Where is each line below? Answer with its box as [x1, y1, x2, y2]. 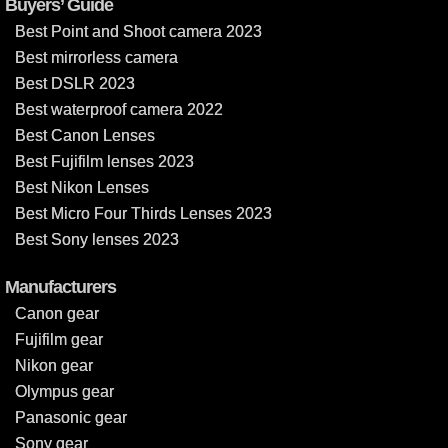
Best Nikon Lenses [15, 178, 149, 196]
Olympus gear [15, 382, 114, 400]
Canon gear [15, 304, 99, 322]
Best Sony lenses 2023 [15, 230, 179, 248]
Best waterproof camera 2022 [15, 100, 223, 118]
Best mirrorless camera [15, 48, 178, 66]
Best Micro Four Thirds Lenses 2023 [15, 204, 272, 222]
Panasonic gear [15, 408, 127, 426]
